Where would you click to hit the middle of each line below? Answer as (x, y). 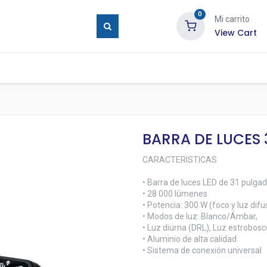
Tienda (77, 68)
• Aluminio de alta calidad (190, 239)
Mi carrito (232, 19)
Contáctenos (201, 68)
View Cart (235, 33)
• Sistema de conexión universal (202, 250)
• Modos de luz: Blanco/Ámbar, (200, 216)
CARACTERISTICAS (180, 160)
